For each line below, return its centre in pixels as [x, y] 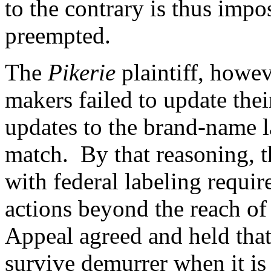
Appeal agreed [73, 236]
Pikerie [82, 73]
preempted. [58, 36]
